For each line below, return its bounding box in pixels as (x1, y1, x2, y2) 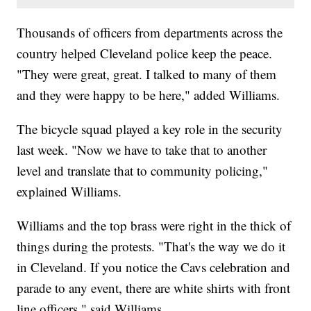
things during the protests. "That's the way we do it (17, 237, 286, 255)
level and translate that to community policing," (17, 162, 269, 180)
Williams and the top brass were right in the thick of (17, 217, 292, 235)
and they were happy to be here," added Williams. (17, 86, 280, 104)
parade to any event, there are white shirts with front (17, 279, 291, 297)
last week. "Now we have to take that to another (17, 141, 267, 159)
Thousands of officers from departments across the (17, 24, 283, 42)
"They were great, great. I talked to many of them (17, 65, 277, 83)
